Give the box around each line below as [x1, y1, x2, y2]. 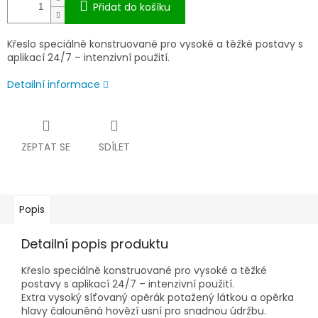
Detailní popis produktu [21, 235, 168, 253]
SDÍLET [99, 140, 130, 155]
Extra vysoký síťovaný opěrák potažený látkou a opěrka [21, 290, 294, 305]
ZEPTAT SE [21, 140, 70, 155]
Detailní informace [7, 77, 100, 92]
